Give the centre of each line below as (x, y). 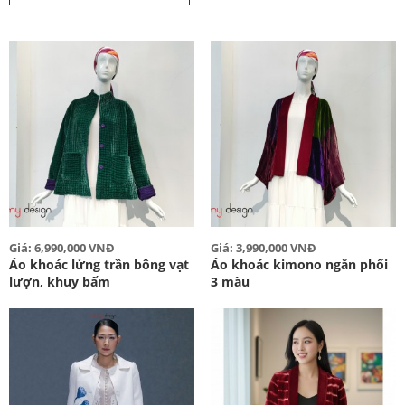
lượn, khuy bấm (60, 281)
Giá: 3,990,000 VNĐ (263, 247)
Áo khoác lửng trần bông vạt (99, 264)
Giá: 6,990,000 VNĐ (62, 247)
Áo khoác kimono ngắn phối (299, 264)
